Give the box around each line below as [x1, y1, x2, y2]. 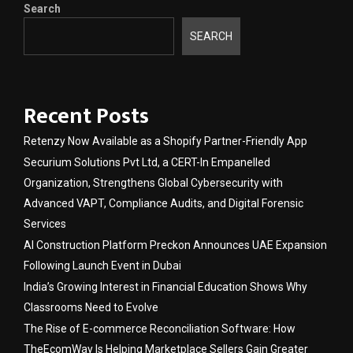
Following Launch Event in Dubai [24, 259, 181, 273]
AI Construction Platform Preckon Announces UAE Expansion [24, 239, 327, 252]
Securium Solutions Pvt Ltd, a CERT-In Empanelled [24, 156, 270, 169]
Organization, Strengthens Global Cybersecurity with [24, 176, 283, 190]
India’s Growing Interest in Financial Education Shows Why [24, 281, 307, 294]
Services [24, 217, 66, 231]
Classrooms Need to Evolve [24, 301, 158, 314]
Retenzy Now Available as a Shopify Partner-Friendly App [24, 135, 307, 148]
